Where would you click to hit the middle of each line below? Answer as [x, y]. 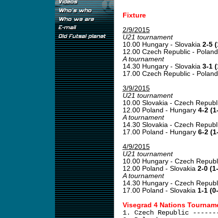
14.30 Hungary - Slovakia [162, 66]
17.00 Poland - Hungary [160, 132]
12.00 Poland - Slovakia [160, 169]
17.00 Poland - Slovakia [160, 191]
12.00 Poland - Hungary [160, 110]
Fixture [134, 15]
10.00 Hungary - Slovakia [162, 45]
